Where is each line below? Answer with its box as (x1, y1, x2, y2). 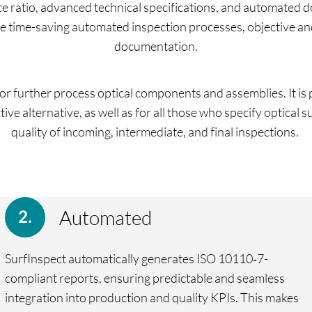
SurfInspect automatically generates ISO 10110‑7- (4, 250, 268, 266)
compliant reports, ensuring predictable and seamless (4, 270, 285, 286)
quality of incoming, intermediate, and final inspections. (11, 124, 301, 140)
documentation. (114, 38, 198, 54)
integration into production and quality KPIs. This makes (4, 289, 299, 305)
